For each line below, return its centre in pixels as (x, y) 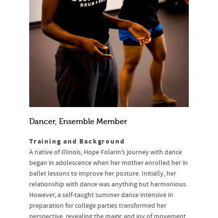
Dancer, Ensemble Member (78, 122)
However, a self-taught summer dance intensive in (101, 195)
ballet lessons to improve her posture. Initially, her (103, 174)
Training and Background (77, 142)
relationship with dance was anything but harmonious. (108, 185)
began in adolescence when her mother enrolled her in (109, 163)
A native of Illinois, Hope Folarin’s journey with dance (106, 153)
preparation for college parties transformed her (98, 206)
